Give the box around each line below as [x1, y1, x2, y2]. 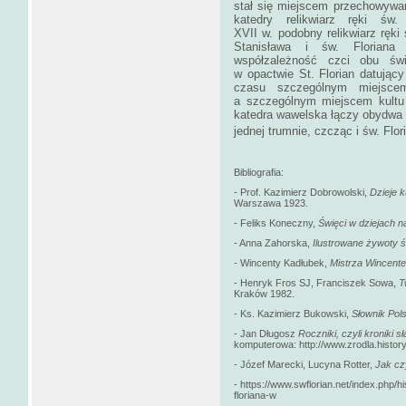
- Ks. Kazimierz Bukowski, [234, 308, 352, 320]
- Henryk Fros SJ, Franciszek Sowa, [234, 277, 399, 289]
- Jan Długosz [234, 328, 298, 340]
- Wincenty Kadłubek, [234, 257, 330, 269]
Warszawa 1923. [234, 198, 308, 209]
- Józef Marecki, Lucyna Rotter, [234, 359, 375, 371]
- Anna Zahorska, [234, 237, 313, 249]
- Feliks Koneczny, [234, 217, 318, 229]
